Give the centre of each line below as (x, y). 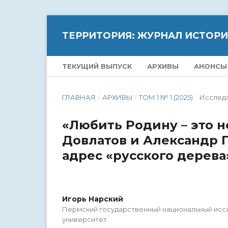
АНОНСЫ (210, 66)
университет (84, 219)
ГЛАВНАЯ (79, 97)
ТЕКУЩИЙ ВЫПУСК (97, 66)
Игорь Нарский (93, 199)
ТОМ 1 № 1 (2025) (166, 97)
